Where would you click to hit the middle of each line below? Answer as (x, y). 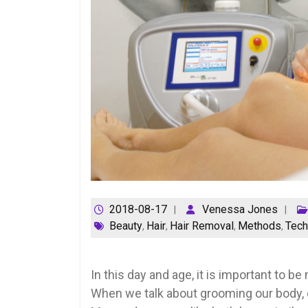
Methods (260, 226)
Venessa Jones (240, 210)
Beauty (126, 226)
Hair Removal (202, 226)
